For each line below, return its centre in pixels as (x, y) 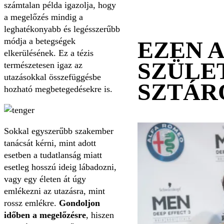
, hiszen (100, 215)
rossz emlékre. (31, 203)
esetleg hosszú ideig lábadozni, (60, 167)
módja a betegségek (40, 41)
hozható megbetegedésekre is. (58, 89)
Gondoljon (79, 203)
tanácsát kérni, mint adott (50, 143)
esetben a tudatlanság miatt (53, 155)
